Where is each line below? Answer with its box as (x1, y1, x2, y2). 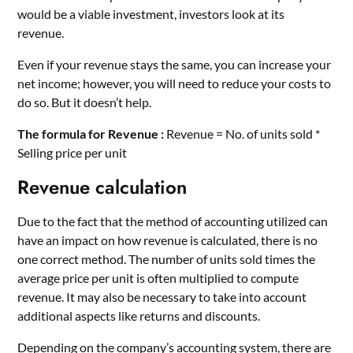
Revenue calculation (17, 173, 188, 201)
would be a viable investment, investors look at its (17, 6, 285, 21)
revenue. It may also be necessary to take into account (17, 288, 307, 304)
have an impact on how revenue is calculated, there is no (17, 232, 318, 247)
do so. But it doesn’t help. (17, 94, 152, 110)
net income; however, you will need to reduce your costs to (17, 75, 332, 91)
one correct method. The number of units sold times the (17, 251, 316, 266)
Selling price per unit (17, 144, 128, 160)
